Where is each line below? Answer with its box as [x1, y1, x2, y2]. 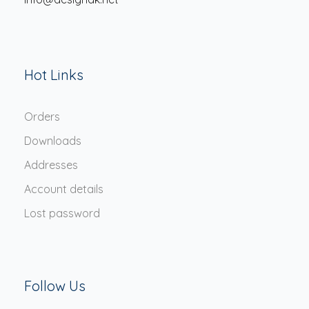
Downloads [24, 134, 81, 148]
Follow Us [24, 277, 86, 295]
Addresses [24, 158, 78, 172]
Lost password [24, 206, 100, 221]
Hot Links [24, 66, 83, 84]
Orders [24, 110, 60, 124]
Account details [24, 182, 103, 197]
